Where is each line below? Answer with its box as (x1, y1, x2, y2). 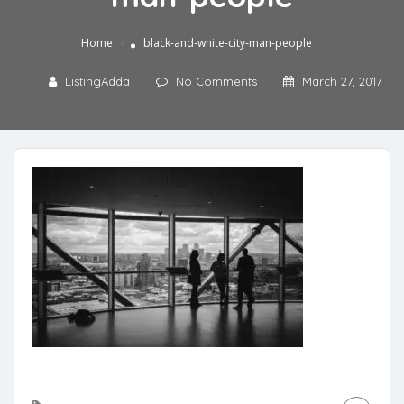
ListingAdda (64, 74, 130, 89)
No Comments (175, 74, 257, 89)
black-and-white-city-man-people (142, 35, 312, 51)
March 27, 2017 (301, 74, 382, 89)
